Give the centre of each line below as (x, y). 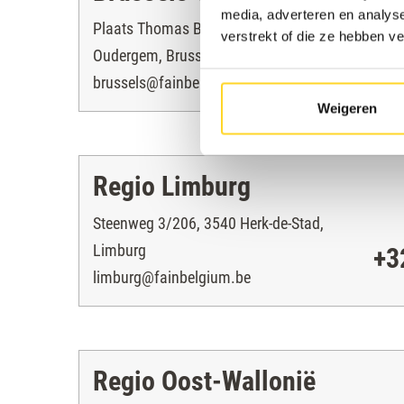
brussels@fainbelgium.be (174, 83)
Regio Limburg (172, 186)
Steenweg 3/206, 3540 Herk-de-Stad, (208, 223)
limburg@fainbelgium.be (172, 277)
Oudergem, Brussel (153, 55)
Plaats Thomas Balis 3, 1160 (184, 28)
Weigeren (347, 108)
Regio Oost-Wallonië (204, 381)
